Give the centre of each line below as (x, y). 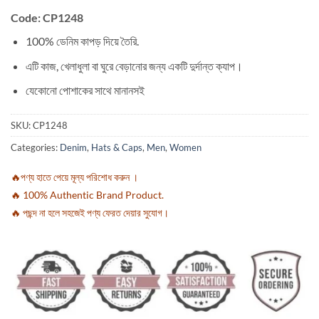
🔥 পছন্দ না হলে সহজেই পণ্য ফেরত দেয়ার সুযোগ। (90, 212)
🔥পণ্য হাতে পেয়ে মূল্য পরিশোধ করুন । (74, 177)
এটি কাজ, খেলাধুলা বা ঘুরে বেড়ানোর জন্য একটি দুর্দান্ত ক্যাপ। (134, 66)
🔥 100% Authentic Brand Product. (87, 194)
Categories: (35, 147)
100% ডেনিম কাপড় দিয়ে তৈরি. (82, 41)
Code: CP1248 (47, 17)
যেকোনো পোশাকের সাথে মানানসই (85, 90)
